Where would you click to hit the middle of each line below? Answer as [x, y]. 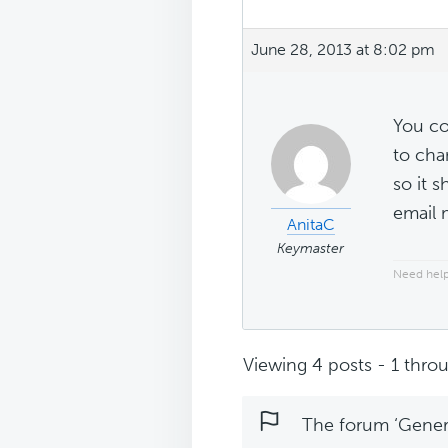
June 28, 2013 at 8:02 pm [343, 49]
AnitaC [310, 224]
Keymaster [310, 248]
